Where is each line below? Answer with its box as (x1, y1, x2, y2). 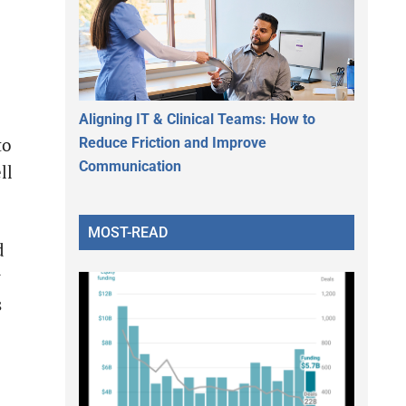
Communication (79, 157, 181, 175)
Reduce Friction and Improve (79, 133, 266, 151)
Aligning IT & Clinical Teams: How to (79, 110, 315, 128)
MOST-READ (88, 223, 168, 241)
